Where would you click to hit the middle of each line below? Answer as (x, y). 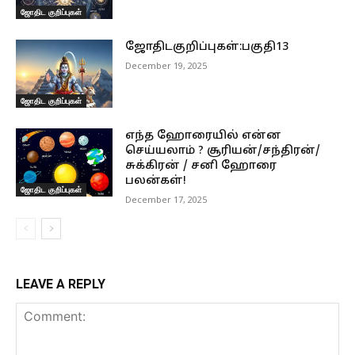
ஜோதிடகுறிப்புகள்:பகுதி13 (207, 48)
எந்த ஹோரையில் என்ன (204, 136)
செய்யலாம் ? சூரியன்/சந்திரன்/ (223, 151)
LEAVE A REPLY (61, 284)
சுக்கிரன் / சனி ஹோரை (201, 166)
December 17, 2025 (166, 200)
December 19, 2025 (166, 66)
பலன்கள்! (156, 181)
